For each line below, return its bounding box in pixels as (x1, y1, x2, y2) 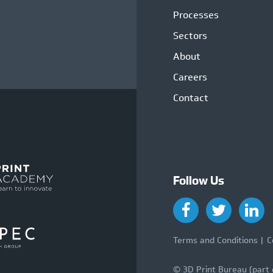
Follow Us (173, 174, 224, 188)
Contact (173, 91, 208, 105)
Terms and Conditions (173, 234, 258, 247)
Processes (173, 8, 219, 23)
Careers (173, 70, 207, 85)
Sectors (173, 29, 207, 43)
